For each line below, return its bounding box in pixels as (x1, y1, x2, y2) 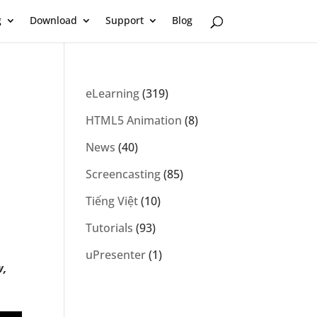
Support (105, 13, 144, 27)
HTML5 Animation (85, 113, 182, 128)
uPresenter (85, 247, 146, 263)
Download (30, 13, 77, 27)
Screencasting (85, 166, 161, 182)
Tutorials (85, 220, 133, 236)
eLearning (85, 86, 139, 101)
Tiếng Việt (85, 193, 138, 209)
